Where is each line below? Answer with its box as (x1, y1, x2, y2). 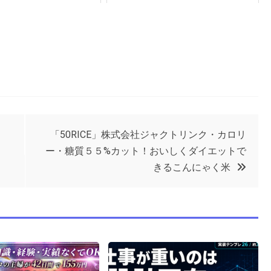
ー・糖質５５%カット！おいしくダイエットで (45, 145, 246, 157)
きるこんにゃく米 (153, 162, 230, 174)
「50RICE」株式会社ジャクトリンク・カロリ (50, 129, 246, 141)
